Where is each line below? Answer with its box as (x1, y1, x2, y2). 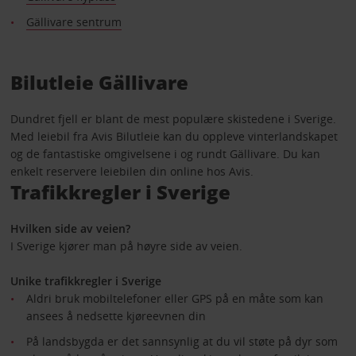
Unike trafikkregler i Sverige (10, 273, 161, 289)
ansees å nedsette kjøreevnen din (25, 308, 206, 324)
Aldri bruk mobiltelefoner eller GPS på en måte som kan (25, 291, 323, 307)
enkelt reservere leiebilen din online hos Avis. (10, 164, 253, 180)
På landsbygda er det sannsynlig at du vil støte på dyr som (25, 334, 338, 350)
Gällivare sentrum (25, 14, 122, 30)
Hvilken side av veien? (10, 221, 130, 237)
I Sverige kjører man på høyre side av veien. (10, 238, 242, 254)
